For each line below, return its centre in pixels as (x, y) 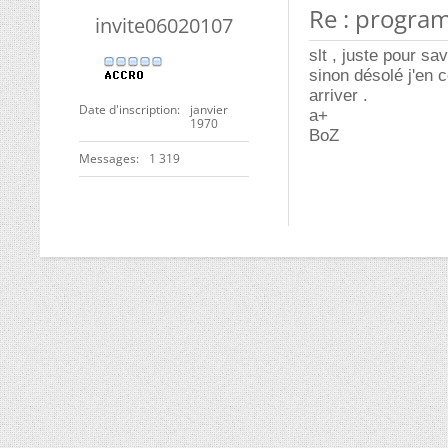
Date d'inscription (128, 109)
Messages (107, 158)
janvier (209, 109)
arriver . (338, 95)
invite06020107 (164, 25)
